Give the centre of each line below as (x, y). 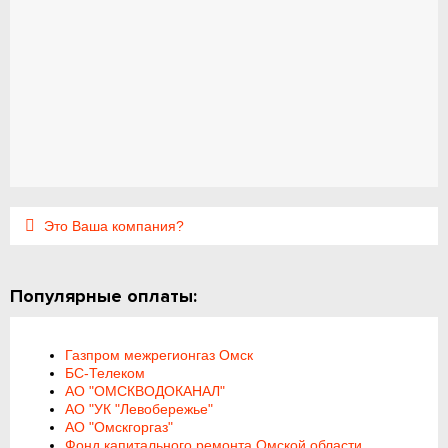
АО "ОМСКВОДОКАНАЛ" (145, 391)
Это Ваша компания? (112, 226)
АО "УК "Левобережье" (139, 409)
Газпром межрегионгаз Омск (159, 355)
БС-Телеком (105, 373)
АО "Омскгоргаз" (119, 427)
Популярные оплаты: (104, 296)
